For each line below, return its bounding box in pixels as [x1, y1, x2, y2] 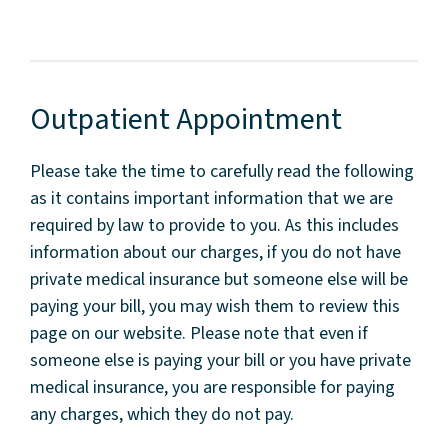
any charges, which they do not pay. [30, 401, 294, 427]
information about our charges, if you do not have [30, 239, 401, 265]
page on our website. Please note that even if [30, 320, 368, 346]
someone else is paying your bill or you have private [30, 347, 411, 373]
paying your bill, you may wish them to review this [30, 293, 400, 319]
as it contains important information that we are [30, 185, 393, 211]
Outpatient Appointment [30, 97, 342, 141]
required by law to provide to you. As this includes [30, 212, 399, 238]
